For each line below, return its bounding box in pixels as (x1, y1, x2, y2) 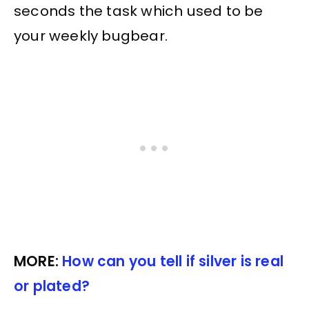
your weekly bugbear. (14, 26, 168, 46)
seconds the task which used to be (14, 1, 263, 21)
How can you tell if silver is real (62, 252, 284, 272)
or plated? (14, 277, 90, 297)
